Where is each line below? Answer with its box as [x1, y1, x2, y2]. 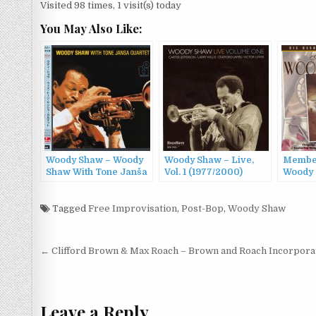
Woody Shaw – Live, [164, 155, 254, 165]
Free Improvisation [88, 203, 177, 214]
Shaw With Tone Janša [46, 167, 147, 177]
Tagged [50, 203, 88, 214]
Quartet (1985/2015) [46, 179, 133, 189]
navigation [39, 260, 138, 286]
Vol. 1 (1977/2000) [164, 167, 243, 177]
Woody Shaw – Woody [46, 155, 143, 165]
